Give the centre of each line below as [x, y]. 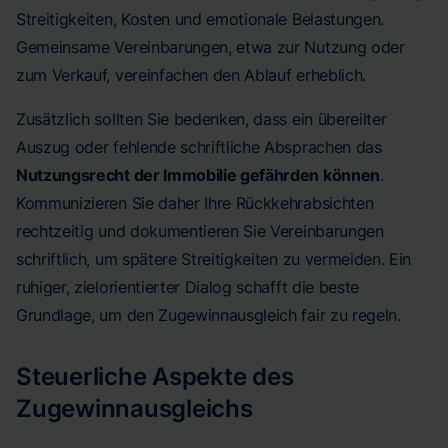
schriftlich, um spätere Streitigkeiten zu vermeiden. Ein [214, 259]
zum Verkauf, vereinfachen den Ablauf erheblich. [191, 75]
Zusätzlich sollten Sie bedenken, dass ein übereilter [201, 119]
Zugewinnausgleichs [134, 408]
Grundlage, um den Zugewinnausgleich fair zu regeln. [208, 315]
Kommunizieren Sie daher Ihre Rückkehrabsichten [195, 203]
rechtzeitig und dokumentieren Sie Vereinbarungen [200, 231]
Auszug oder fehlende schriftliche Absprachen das [199, 147]
